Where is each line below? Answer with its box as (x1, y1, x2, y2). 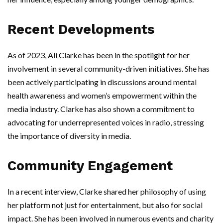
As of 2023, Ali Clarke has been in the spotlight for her (7, 50, 190, 60)
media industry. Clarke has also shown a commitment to (7, 104, 195, 113)
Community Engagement (7, 158, 173, 174)
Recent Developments (7, 21, 154, 37)
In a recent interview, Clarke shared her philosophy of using (7, 187, 206, 196)
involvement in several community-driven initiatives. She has (7, 64, 210, 73)
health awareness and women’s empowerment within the (7, 91, 197, 100)
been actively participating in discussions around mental (7, 77, 197, 87)
